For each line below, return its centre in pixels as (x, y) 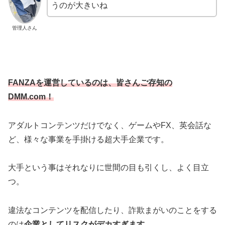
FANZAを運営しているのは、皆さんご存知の (90, 82)
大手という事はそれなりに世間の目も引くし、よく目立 (108, 168)
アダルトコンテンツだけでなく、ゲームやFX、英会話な (110, 125)
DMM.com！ (31, 96)
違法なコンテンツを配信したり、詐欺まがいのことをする (113, 210)
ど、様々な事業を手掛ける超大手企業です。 (88, 139)
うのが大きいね (79, 6)
